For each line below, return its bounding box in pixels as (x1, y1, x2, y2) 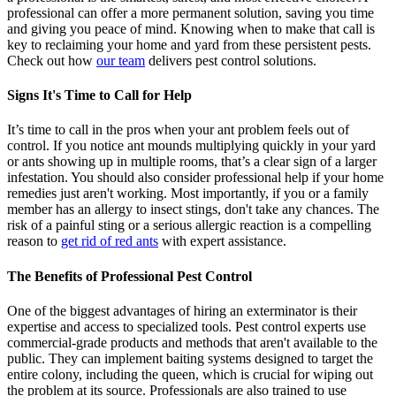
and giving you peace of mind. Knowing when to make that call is (7, 20, 375, 36)
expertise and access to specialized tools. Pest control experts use (7, 318, 366, 334)
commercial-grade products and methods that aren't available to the (7, 334, 377, 350)
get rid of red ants (61, 233, 158, 249)
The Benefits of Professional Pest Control (7, 268, 252, 284)
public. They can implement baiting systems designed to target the (7, 350, 373, 366)
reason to (7, 233, 61, 249)
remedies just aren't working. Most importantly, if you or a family (7, 186, 369, 202)
